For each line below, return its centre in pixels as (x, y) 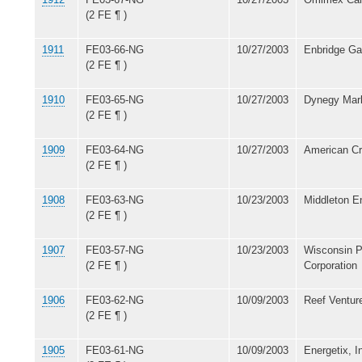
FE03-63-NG (115, 200)
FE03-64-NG (115, 149)
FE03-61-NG (115, 350)
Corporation (330, 265)
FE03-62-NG (115, 300)
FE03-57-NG (115, 250)
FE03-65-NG (115, 99)
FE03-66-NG (115, 49)
